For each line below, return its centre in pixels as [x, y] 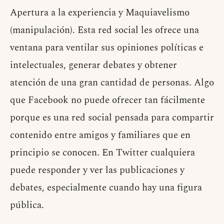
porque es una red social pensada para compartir [112, 117]
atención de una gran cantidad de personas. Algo [112, 82]
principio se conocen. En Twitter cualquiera [102, 152]
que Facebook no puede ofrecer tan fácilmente [107, 100]
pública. [27, 205]
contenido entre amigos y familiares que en [100, 135]
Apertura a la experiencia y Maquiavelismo [100, 12]
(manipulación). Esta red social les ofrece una [104, 30]
